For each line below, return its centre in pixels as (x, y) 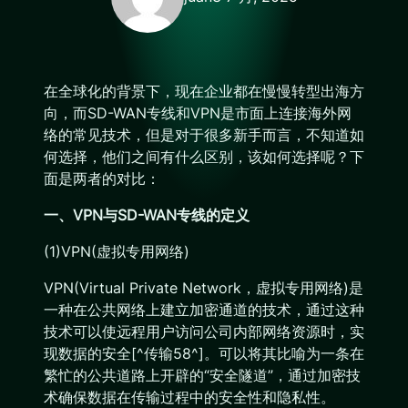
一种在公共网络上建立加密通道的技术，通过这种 (204, 310)
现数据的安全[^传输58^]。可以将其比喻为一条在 (204, 353)
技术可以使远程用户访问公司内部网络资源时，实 (204, 331)
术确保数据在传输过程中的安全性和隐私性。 (189, 397)
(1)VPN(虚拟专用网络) (117, 251)
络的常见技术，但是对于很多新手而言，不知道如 (204, 135)
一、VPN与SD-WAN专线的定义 (147, 215)
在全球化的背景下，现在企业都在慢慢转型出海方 (204, 91)
